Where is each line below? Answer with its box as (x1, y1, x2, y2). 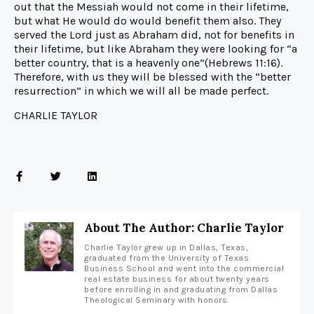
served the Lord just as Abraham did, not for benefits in (14, 28, 294, 42)
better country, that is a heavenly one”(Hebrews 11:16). (14, 56, 282, 70)
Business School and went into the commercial (84, 264, 284, 274)
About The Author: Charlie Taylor (84, 220, 284, 236)
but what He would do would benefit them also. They (14, 14, 281, 28)
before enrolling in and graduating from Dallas (84, 285, 278, 295)
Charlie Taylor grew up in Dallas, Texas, (84, 243, 248, 253)
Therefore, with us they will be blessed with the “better (14, 70, 291, 84)
